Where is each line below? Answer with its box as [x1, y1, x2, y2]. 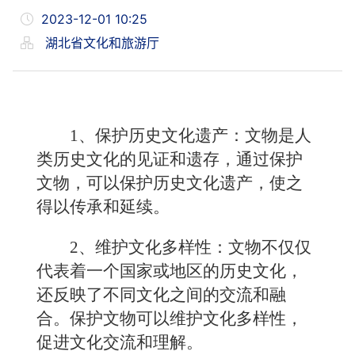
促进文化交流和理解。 [36, 333, 203, 352]
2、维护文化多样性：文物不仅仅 [70, 238, 311, 257]
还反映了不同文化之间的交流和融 [36, 285, 286, 304]
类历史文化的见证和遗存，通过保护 [36, 150, 303, 169]
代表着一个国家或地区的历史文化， [36, 261, 303, 281]
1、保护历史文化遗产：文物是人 [70, 126, 311, 145]
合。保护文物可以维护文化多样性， [36, 309, 303, 328]
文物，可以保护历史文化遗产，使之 [36, 174, 303, 193]
